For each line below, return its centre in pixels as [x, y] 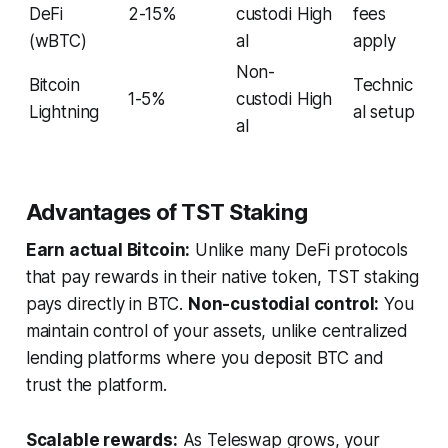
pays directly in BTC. [106, 303]
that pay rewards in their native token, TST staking [222, 276]
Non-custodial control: [283, 303]
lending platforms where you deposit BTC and [204, 357]
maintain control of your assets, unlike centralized [217, 330]
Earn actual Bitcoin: [108, 249]
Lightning [64, 111]
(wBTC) [57, 40]
